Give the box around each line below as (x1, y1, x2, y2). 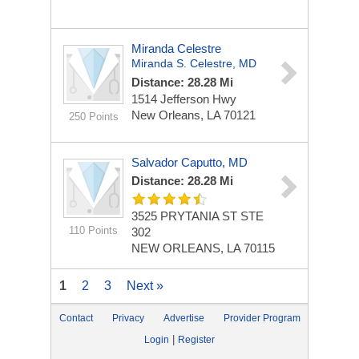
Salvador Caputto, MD (131, 155, 248, 169)
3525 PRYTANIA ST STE (131, 209, 264, 223)
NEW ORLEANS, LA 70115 (131, 241, 275, 255)
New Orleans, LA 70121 (131, 108, 256, 122)
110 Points (69, 224, 118, 236)
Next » (127, 279, 163, 292)
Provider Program (224, 313, 301, 324)
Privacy (112, 313, 144, 324)
